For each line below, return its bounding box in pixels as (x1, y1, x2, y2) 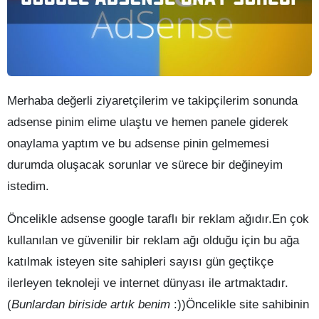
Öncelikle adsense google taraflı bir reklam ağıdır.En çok (7, 212, 309, 226)
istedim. (7, 179, 49, 194)
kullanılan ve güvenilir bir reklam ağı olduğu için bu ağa (7, 234, 299, 248)
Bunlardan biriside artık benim (11, 298, 170, 312)
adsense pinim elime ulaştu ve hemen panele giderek (7, 115, 288, 130)
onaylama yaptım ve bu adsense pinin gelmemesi (7, 137, 269, 151)
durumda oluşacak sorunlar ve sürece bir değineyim (7, 158, 283, 172)
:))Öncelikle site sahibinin (170, 298, 309, 312)
